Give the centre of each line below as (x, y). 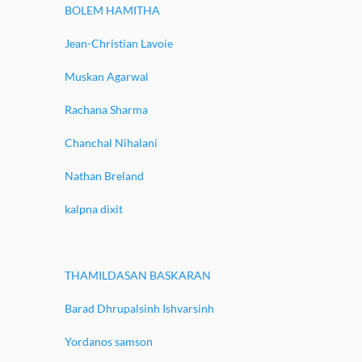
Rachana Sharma (106, 109)
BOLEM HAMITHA (112, 10)
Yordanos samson (109, 341)
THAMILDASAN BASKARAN (138, 275)
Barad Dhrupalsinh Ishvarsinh (139, 308)
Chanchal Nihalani (111, 143)
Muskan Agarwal (107, 76)
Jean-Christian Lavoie (119, 43)
